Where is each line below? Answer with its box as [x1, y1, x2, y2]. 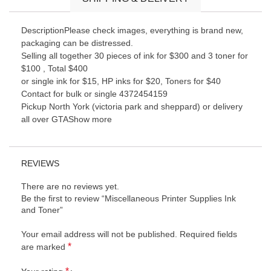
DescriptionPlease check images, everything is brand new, [21, 25, 243, 36]
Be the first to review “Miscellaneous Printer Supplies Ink [21, 194, 236, 204]
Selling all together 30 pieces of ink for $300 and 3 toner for [21, 51, 248, 61]
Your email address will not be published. [21, 229, 177, 240]
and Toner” [21, 205, 63, 215]
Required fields [180, 229, 237, 240]
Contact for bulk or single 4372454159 [21, 89, 168, 99]
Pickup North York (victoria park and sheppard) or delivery [21, 102, 243, 112]
